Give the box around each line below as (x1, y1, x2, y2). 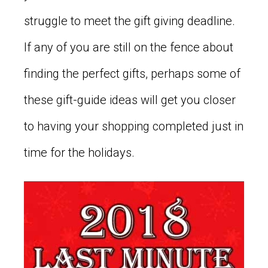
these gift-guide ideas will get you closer (24, 92, 236, 107)
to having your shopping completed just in (24, 118, 243, 133)
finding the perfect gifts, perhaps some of (24, 66, 240, 81)
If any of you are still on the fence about (24, 39, 233, 54)
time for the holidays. (24, 145, 135, 160)
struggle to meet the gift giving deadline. (24, 13, 235, 28)
